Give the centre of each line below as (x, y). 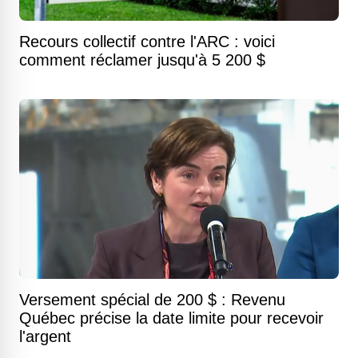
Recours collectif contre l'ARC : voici (147, 42)
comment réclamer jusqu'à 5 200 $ (142, 60)
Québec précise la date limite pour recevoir (171, 318)
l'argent (45, 337)
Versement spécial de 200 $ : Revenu (152, 300)
